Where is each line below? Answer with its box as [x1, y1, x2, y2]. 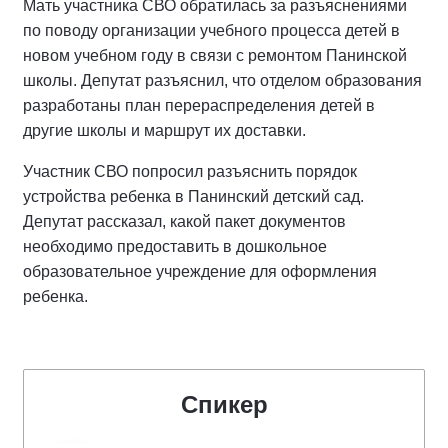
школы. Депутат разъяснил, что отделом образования [23, 72, 422, 89]
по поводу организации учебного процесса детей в [23, 22, 400, 39]
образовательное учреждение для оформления [23, 263, 377, 280]
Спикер [180, 391, 268, 418]
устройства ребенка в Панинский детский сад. [23, 188, 364, 205]
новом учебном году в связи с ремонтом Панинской [23, 47, 407, 64]
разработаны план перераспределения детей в [23, 97, 375, 114]
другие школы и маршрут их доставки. [23, 122, 306, 139]
